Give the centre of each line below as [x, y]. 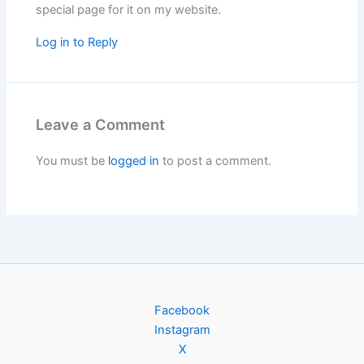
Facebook [182, 310]
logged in [134, 161]
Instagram [182, 330]
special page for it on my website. [129, 10]
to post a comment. [216, 161]
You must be [72, 161]
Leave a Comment [101, 125]
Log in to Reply [77, 43]
